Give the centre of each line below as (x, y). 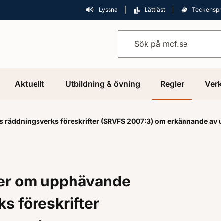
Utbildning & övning (102, 84)
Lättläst (155, 10)
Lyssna (108, 10)
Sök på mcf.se (141, 36)
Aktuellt (30, 84)
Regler (172, 84)
